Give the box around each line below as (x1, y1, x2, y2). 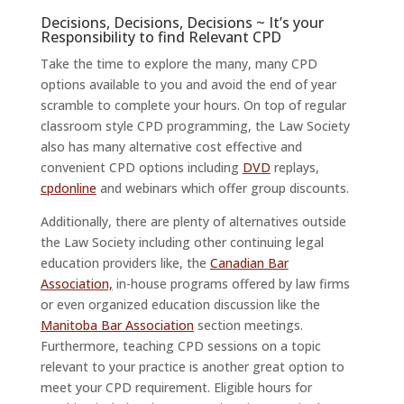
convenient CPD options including (40, 159, 243, 176)
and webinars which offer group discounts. (96, 179, 349, 197)
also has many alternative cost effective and (40, 138, 302, 155)
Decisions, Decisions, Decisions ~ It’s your (40, 13, 324, 32)
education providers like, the (40, 254, 210, 271)
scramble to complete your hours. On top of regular (40, 96, 346, 114)
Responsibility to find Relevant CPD (40, 27, 281, 47)
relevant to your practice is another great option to (40, 358, 344, 375)
